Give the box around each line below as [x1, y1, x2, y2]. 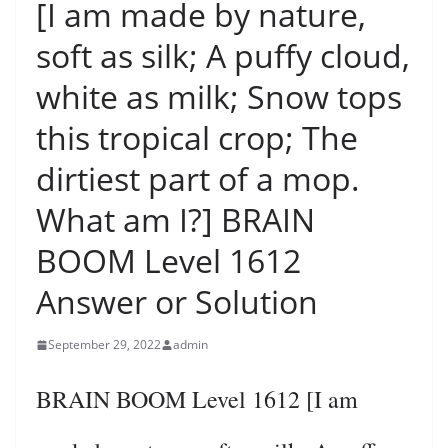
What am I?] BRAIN [36, 198, 315, 241]
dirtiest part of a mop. [36, 157, 360, 200]
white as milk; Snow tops [36, 75, 402, 118]
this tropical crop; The [36, 116, 358, 159]
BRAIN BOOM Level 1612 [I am [36, 383, 358, 415]
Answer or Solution [36, 280, 318, 323]
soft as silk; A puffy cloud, [36, 34, 410, 77]
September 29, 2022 [48, 336, 161, 353]
